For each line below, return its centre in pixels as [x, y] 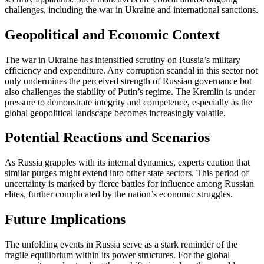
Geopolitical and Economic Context [112, 34]
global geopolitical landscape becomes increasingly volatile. [115, 113]
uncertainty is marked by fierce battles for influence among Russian [129, 184]
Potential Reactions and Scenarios [107, 138]
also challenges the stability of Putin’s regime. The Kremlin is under [130, 91]
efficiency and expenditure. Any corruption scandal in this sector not [131, 70]
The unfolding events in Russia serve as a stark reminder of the [121, 245]
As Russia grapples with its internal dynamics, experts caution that [127, 163]
